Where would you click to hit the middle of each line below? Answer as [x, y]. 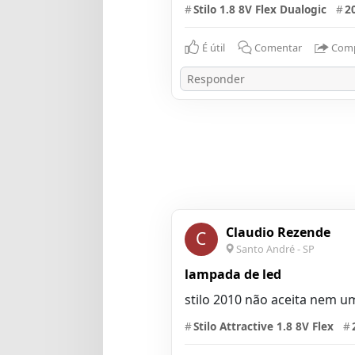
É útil [213, 48]
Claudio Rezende [278, 232]
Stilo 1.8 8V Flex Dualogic [260, 10]
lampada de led [233, 274]
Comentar [278, 48]
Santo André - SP [275, 248]
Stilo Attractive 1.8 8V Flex [263, 326]
